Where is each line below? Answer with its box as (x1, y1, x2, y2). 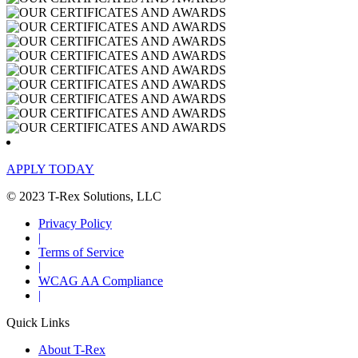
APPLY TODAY (6, 161, 94, 176)
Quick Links (6, 315, 70, 329)
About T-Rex (38, 342, 105, 356)
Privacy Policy (38, 216, 112, 230)
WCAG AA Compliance (38, 273, 163, 288)
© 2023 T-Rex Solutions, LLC (6, 189, 161, 203)
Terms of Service (38, 245, 124, 259)
